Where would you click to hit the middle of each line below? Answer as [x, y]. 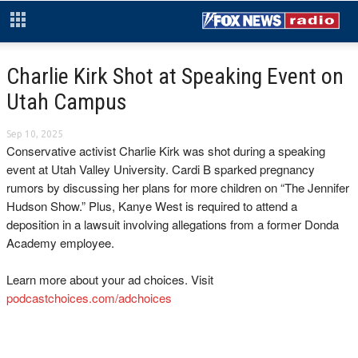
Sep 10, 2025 [35, 134]
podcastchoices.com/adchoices [89, 298]
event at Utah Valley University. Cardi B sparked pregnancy [161, 169]
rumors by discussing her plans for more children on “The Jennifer [178, 187]
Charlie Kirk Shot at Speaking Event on [175, 76]
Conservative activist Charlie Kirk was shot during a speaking [166, 151]
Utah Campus [67, 102]
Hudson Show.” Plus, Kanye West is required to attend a [152, 206]
